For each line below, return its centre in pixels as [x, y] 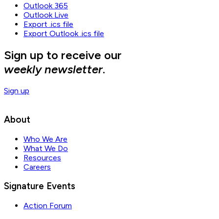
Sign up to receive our [63, 55]
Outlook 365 [46, 6]
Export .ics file [48, 24]
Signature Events [40, 186]
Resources [42, 157]
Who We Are [45, 139]
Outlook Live [46, 15]
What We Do [46, 148]
